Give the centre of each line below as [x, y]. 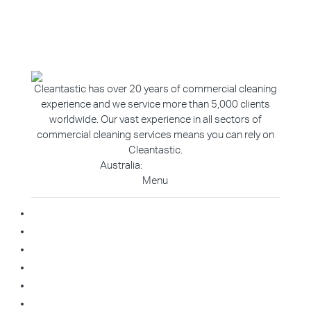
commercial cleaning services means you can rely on [155, 135]
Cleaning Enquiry [155, 304]
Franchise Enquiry [155, 286]
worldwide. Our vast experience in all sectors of [155, 120]
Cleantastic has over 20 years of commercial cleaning [155, 89]
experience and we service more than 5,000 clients [155, 104]
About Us [155, 232]
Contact [155, 268]
